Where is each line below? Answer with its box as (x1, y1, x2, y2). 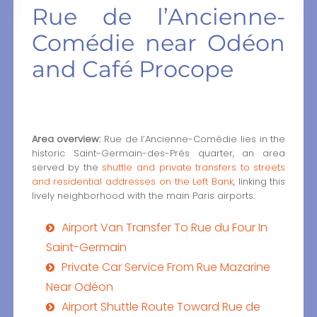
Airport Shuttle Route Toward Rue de (61, 298, 260, 315)
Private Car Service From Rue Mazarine (61, 258, 270, 275)
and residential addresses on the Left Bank (31, 174, 234, 188)
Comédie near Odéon (31, 29, 286, 57)
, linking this (233, 174, 286, 188)
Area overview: (31, 132, 101, 146)
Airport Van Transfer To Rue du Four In (61, 219, 267, 236)
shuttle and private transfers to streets (102, 160, 286, 174)
